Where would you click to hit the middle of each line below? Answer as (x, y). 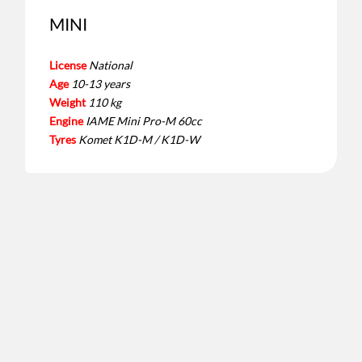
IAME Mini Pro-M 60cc (143, 120)
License (67, 65)
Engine (66, 120)
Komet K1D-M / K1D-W (139, 139)
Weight (67, 102)
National (110, 65)
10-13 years (100, 83)
